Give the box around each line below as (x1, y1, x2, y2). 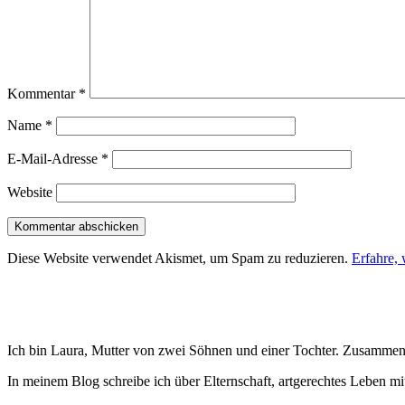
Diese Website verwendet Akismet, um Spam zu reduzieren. (7, 250, 352, 266)
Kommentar (7, 85, 79, 101)
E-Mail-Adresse (7, 150, 101, 166)
